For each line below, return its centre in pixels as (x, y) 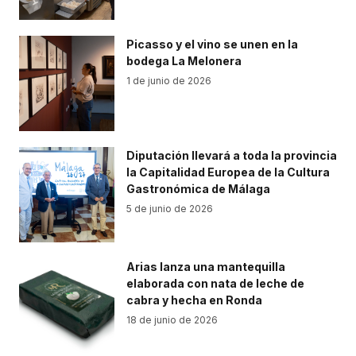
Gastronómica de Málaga (198, 189)
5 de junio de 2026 (170, 209)
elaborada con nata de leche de (215, 283)
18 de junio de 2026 (172, 320)
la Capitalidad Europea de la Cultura (228, 172)
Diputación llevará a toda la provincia (232, 155)
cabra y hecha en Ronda (194, 300)
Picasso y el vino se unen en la (212, 44)
